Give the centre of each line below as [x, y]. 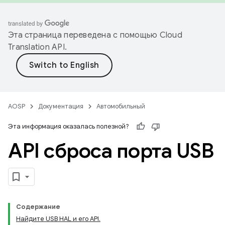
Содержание [38, 207]
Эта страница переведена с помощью [84, 35]
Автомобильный [121, 106]
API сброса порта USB [111, 151]
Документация [61, 106]
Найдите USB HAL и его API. [58, 219]
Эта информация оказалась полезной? [69, 126]
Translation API [36, 47]
